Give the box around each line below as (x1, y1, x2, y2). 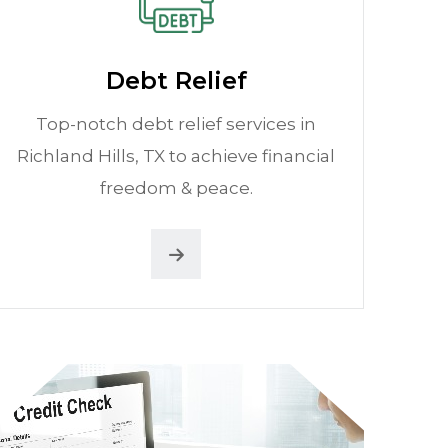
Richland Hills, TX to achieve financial (17, 146, 335, 166)
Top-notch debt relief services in (36, 114, 316, 134)
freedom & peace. (99, 178, 253, 198)
